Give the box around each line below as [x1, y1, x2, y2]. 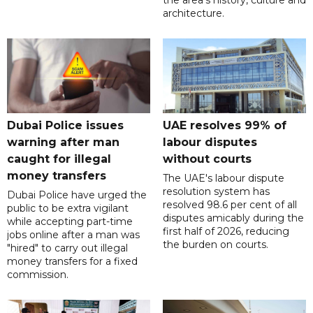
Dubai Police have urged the [7, 188, 147, 201]
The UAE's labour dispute [162, 171, 284, 184]
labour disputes [162, 135, 257, 149]
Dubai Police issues [7, 118, 124, 132]
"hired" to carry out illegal [7, 241, 128, 254]
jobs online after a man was [7, 228, 140, 241]
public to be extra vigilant [7, 201, 129, 214]
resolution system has [162, 184, 270, 198]
